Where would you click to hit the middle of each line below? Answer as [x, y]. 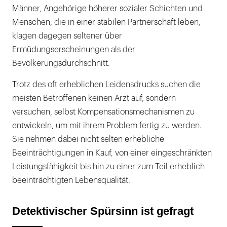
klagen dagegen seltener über [67, 36]
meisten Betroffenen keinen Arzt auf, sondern [94, 99]
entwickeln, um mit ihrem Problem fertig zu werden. [107, 126]
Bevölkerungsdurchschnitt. [61, 64]
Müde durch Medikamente [89, 58]
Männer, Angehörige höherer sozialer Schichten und [107, 9]
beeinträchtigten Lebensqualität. [71, 181]
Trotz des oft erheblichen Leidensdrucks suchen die [106, 85]
